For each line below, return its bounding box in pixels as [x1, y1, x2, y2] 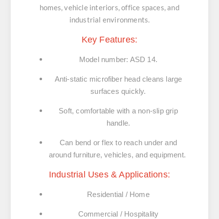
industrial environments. [69, 15, 150, 24]
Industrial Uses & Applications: [48, 170, 171, 180]
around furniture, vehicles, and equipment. [48, 151, 188, 159]
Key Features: [81, 35, 138, 45]
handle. [106, 119, 131, 128]
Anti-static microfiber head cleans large [54, 75, 182, 84]
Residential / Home [87, 190, 150, 199]
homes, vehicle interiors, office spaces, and [40, 3, 179, 12]
